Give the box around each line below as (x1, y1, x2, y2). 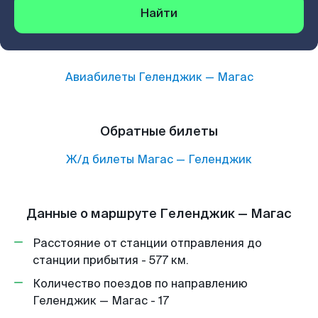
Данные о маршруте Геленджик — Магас (26, 205, 292, 222)
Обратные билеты (100, 123, 218, 140)
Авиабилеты (65, 70, 138, 84)
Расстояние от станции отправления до (33, 236, 262, 251)
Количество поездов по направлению (33, 276, 248, 291)
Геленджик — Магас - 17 (33, 293, 169, 308)
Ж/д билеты (66, 152, 134, 167)
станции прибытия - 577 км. (33, 253, 189, 268)
